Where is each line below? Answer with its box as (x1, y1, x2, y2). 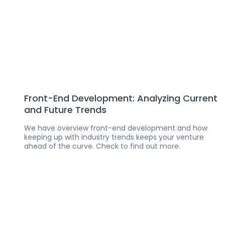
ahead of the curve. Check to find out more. (24, 141, 180, 151)
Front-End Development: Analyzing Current (24, 92, 217, 104)
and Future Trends (24, 103, 106, 116)
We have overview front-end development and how (24, 123, 207, 133)
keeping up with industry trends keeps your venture (24, 132, 204, 142)
